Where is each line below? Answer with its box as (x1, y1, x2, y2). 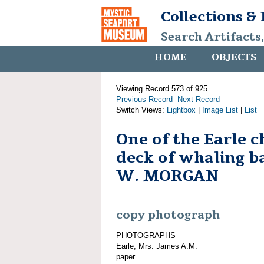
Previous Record (116, 95, 173, 104)
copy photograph (116, 207, 220, 223)
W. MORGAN (116, 166, 219, 186)
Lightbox (167, 105, 196, 114)
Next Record (177, 95, 220, 104)
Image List (202, 105, 238, 114)
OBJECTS (212, 51, 256, 64)
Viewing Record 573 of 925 (116, 84, 207, 93)
